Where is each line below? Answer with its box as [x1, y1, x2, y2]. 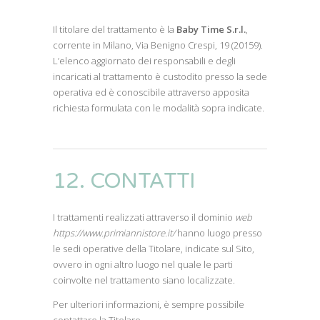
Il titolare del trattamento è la [53, 23, 176, 36]
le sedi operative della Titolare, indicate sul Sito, [53, 242, 254, 255]
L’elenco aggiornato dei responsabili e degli [53, 54, 236, 67]
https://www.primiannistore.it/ [53, 226, 175, 239]
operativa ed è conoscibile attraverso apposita [53, 86, 249, 99]
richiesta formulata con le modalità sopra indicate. [53, 101, 264, 114]
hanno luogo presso [175, 226, 262, 239]
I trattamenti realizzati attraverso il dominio [53, 211, 235, 224]
